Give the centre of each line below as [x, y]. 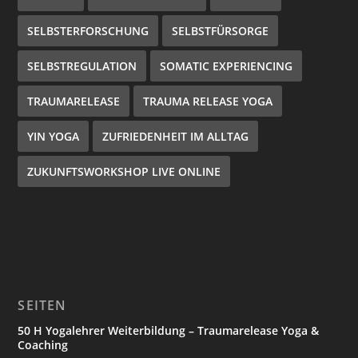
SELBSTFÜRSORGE [221, 31]
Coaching [43, 345]
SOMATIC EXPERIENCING [227, 66]
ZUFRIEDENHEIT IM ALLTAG [176, 137]
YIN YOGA [54, 137]
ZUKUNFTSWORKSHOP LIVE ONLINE [124, 172]
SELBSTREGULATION [82, 66]
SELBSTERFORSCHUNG [88, 31]
